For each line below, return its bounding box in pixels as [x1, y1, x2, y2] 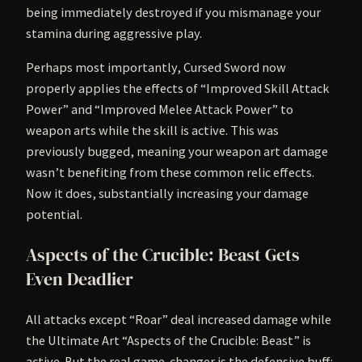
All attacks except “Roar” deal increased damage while [26, 310, 331, 327]
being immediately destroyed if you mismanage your [26, 3, 321, 20]
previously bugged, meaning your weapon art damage [26, 143, 328, 160]
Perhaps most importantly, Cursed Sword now [26, 59, 286, 76]
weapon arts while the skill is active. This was [26, 122, 279, 139]
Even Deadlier [26, 266, 133, 291]
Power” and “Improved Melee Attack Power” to [26, 101, 293, 118]
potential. [26, 206, 82, 223]
